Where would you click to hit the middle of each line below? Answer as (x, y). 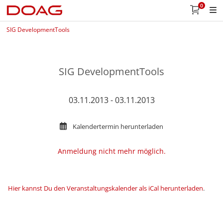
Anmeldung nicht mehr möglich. (111, 151)
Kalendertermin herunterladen (118, 126)
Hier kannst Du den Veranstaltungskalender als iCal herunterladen (106, 188)
